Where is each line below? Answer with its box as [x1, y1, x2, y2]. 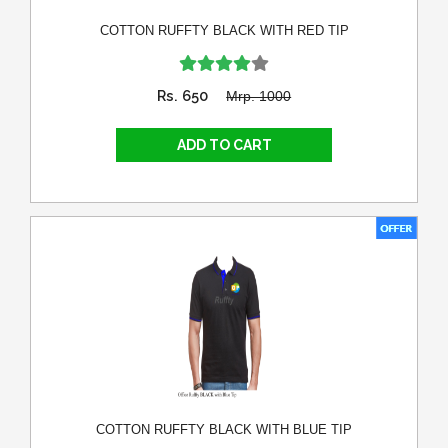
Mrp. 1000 [226, 88, 292, 105]
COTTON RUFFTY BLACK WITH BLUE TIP [96, 422, 352, 438]
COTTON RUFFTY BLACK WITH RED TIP [99, 23, 349, 39]
